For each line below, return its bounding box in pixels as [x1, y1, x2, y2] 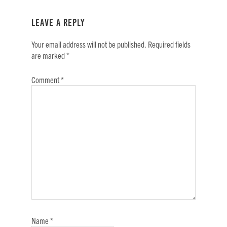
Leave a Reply [31, 17, 86, 28]
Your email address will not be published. [31, 39, 147, 50]
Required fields [148, 39, 191, 50]
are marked [31, 50, 67, 61]
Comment [31, 74, 61, 85]
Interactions [11, 15, 71, 28]
